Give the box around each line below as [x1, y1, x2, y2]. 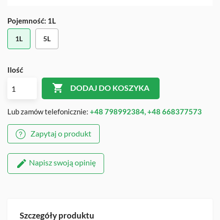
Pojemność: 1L [7, 16, 56, 25]
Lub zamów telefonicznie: [7, 107, 90, 116]
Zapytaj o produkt [29, 129, 91, 138]
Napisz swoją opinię [27, 158, 96, 167]
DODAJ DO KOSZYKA [70, 83, 149, 93]
